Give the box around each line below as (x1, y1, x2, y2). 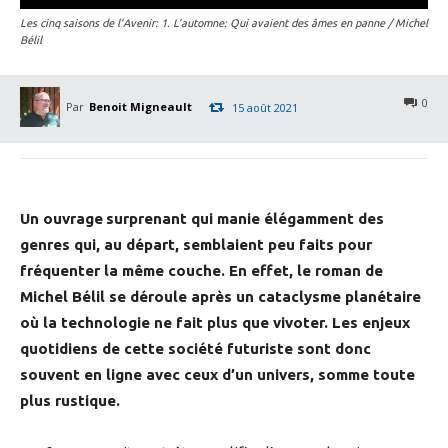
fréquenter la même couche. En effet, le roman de (20, 262, 383, 280)
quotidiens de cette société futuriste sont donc (20, 340, 371, 358)
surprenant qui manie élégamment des (106, 210, 384, 228)
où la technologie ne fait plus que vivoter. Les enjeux (20, 314, 410, 332)
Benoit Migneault (89, 99, 192, 115)
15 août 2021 (232, 99, 298, 115)
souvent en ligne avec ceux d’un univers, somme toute (20, 366, 415, 384)
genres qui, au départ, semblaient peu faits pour (20, 236, 372, 254)
